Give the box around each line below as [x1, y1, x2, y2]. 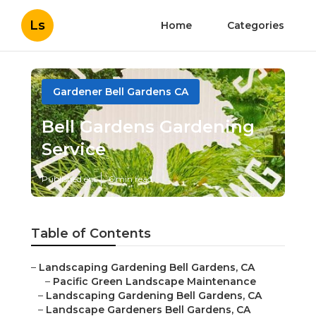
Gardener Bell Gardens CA [53, 85, 188, 98]
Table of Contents [31, 226, 151, 242]
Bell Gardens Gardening [42, 116, 255, 138]
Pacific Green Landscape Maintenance [53, 275, 256, 288]
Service [42, 139, 106, 160]
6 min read [109, 174, 152, 185]
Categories [227, 19, 284, 32]
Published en [42, 174, 94, 185]
